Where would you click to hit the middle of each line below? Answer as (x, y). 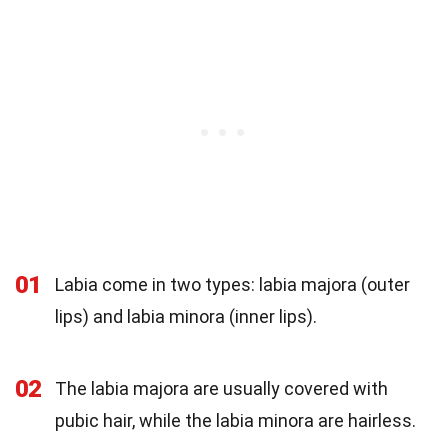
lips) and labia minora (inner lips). (186, 316)
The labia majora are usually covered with (221, 388)
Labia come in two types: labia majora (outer (232, 284)
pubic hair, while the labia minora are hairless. (235, 420)
